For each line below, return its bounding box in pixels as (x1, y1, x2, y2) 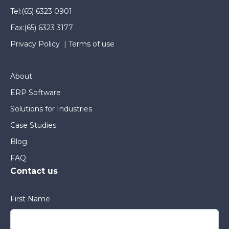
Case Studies (10, 120, 56, 130)
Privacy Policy (10, 39, 60, 49)
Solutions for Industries (10, 104, 92, 113)
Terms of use (68, 39, 114, 49)
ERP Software (10, 87, 61, 97)
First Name (10, 194, 50, 203)
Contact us (10, 166, 58, 176)
